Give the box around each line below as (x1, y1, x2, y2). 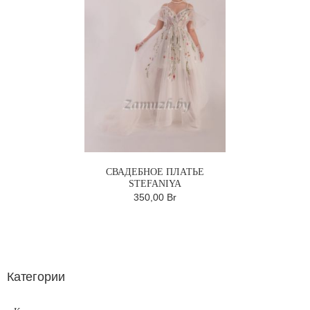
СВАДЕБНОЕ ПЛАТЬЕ (106, 166, 204, 177)
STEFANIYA (129, 178, 181, 189)
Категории (7, 269, 65, 284)
